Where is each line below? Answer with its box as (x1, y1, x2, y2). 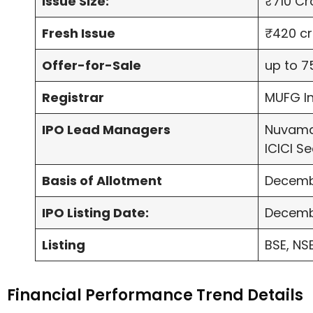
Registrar (42, 89, 107, 107)
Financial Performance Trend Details (7, 284, 307, 307)
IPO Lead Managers (42, 121, 170, 139)
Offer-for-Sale (42, 57, 141, 75)
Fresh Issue (42, 24, 115, 43)
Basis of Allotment (42, 172, 162, 190)
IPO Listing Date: (42, 204, 149, 222)
